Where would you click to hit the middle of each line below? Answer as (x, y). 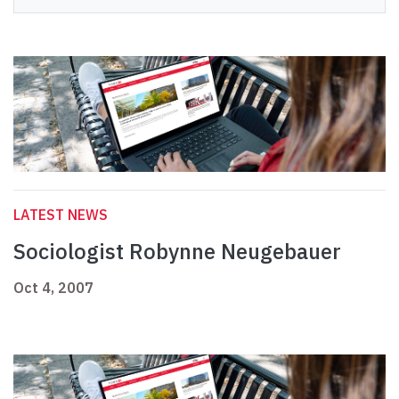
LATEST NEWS (61, 215)
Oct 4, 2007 (53, 288)
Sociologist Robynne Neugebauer (177, 252)
